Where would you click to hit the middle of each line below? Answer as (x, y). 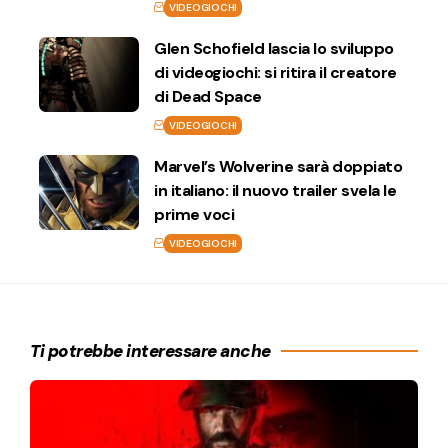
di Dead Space (208, 96)
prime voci (194, 214)
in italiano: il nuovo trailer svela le (275, 190)
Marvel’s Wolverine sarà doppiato (278, 166)
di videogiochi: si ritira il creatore (275, 72)
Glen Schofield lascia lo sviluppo (274, 48)
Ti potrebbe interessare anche (150, 350)
